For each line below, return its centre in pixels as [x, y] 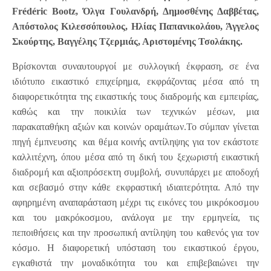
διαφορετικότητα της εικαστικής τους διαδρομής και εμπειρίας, [135, 97]
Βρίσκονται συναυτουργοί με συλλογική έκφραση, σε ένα [135, 67]
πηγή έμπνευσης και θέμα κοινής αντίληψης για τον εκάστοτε [135, 142]
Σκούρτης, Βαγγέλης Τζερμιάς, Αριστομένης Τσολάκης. [128, 42]
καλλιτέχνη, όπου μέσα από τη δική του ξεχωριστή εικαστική [135, 157]
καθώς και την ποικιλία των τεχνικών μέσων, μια [135, 112]
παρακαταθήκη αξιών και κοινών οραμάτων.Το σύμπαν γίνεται [135, 127]
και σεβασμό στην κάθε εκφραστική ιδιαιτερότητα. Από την [135, 188]
